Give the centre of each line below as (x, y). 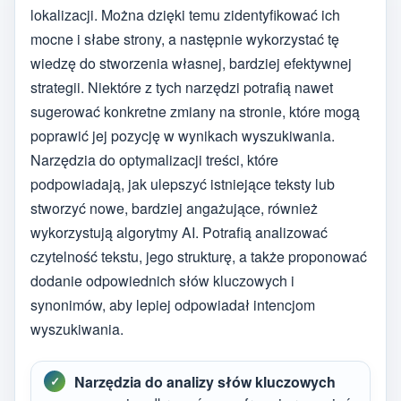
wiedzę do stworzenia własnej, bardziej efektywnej (191, 64)
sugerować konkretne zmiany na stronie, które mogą (195, 112)
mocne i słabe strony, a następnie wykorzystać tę (185, 39)
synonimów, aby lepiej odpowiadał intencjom (173, 305)
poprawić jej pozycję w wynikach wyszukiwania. (183, 136)
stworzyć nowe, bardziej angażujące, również (174, 209)
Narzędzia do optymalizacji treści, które (154, 160)
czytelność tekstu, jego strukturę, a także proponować (199, 257)
